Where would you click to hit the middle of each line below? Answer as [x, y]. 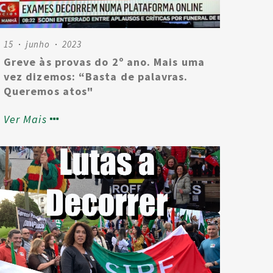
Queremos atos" [49, 91]
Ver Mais [25, 119]
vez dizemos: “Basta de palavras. [96, 76]
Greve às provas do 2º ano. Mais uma [104, 62]
